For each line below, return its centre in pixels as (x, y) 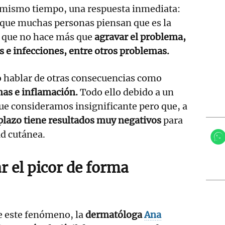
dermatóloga (114, 214)
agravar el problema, (139, 37)
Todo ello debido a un (126, 92)
